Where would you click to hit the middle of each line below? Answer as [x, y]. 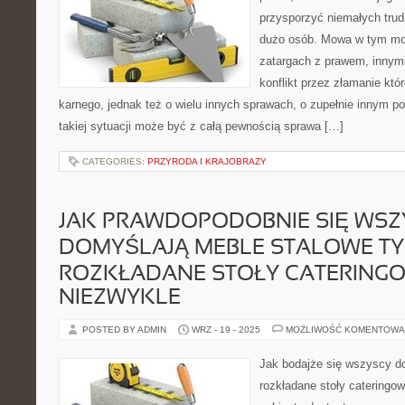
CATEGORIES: [115, 161]
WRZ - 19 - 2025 [226, 330]
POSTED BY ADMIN [126, 330]
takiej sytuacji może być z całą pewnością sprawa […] [201, 126]
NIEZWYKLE [120, 298]
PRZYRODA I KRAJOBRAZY [207, 161]
